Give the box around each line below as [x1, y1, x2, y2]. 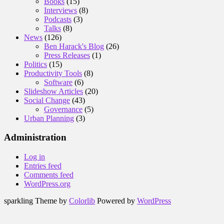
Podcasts [44, 14, 71, 23]
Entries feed [24, 161, 61, 170]
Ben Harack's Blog [44, 41, 104, 50]
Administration [4, 132, 66, 143]
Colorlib [69, 196, 95, 205]
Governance [44, 104, 82, 113]
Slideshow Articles [24, 86, 83, 95]
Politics [24, 59, 47, 68]
